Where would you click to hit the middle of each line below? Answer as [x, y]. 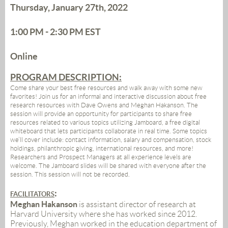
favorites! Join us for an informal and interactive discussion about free [108, 97]
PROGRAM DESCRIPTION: [66, 77]
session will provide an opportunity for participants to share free [101, 114]
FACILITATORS [32, 194]
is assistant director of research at [137, 205]
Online [24, 56]
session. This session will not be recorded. [70, 175]
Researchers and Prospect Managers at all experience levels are [101, 157]
